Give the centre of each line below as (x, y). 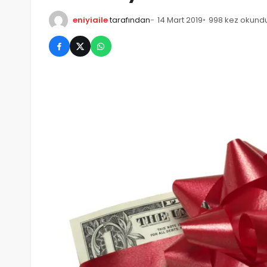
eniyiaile (90, 20)
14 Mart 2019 (180, 20)
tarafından (130, 20)
